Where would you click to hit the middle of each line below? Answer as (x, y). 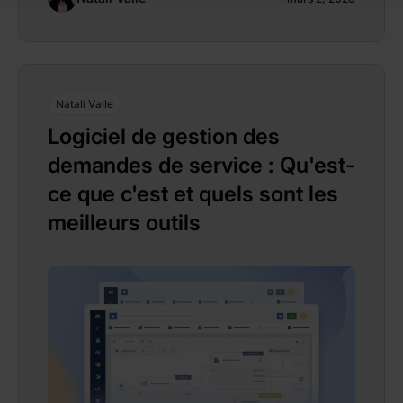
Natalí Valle (85, 103)
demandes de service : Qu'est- (201, 165)
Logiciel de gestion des (164, 136)
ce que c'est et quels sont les (193, 193)
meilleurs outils (124, 222)
